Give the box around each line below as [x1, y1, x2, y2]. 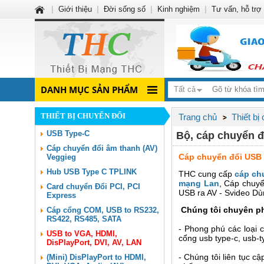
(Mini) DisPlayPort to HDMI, [47, 253, 146, 262]
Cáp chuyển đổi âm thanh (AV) [47, 144, 157, 153]
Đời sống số [104, 5, 146, 14]
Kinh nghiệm [157, 5, 200, 14]
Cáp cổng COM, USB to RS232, [47, 206, 159, 214]
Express [47, 191, 76, 200]
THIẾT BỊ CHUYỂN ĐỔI [41, 111, 126, 120]
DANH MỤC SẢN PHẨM [41, 84, 138, 95]
